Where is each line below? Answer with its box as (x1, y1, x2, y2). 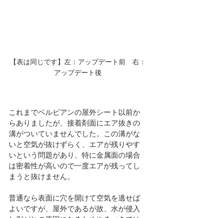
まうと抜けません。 (9, 172, 74, 181)
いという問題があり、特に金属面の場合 (9, 151, 140, 159)
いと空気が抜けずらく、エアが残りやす (9, 140, 140, 148)
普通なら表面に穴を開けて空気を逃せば (9, 194, 140, 202)
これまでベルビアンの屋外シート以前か (9, 108, 140, 116)
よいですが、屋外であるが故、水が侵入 (9, 204, 140, 213)
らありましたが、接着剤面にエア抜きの (9, 119, 140, 127)
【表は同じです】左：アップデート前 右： (10, 58, 146, 66)
